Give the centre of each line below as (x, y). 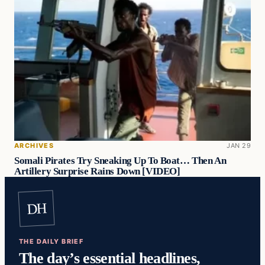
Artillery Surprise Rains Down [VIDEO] (97, 172)
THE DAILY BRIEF (51, 241)
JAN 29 (239, 145)
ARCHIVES (34, 145)
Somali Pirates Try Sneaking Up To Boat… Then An (120, 161)
